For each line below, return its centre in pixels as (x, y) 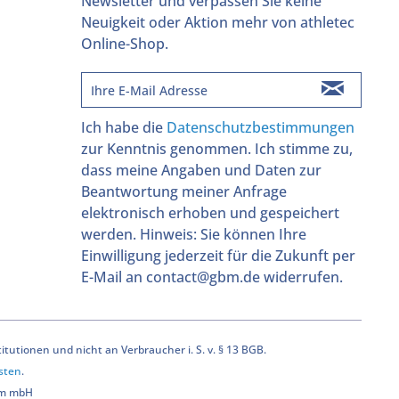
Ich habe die (124, 128)
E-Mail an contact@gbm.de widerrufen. (212, 277)
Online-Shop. (125, 44)
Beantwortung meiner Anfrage (184, 192)
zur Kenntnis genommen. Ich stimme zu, (217, 149)
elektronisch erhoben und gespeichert (210, 213)
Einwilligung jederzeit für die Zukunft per (218, 256)
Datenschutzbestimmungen (261, 128)
